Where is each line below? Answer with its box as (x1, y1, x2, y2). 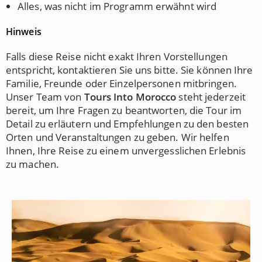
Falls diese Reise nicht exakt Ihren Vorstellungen (6, 50, 227, 63)
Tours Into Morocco (84, 90, 177, 104)
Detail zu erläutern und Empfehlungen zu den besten (6, 117, 249, 130)
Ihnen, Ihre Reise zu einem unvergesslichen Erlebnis (6, 144, 246, 157)
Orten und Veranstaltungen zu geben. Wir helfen (6, 130, 229, 144)
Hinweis (6, 25, 42, 38)
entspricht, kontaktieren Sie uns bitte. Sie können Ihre (6, 63, 253, 77)
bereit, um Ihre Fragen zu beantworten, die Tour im (6, 104, 242, 117)
